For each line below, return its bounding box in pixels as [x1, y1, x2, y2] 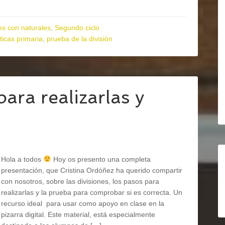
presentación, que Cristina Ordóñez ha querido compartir [1, 166, 182, 174]
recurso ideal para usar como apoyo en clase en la [1, 199, 164, 207]
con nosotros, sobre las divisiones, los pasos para [1, 177, 159, 185]
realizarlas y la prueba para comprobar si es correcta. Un [1, 188, 182, 196]
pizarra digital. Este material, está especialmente [1, 210, 155, 218]
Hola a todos [1, 155, 43, 163]
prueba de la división [47, 35, 113, 43]
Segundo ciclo [55, 24, 99, 32]
